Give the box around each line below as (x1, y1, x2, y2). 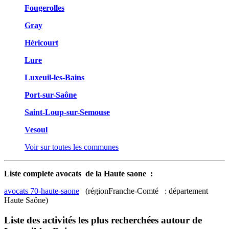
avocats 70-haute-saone (4, 187, 79, 195)
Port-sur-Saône (25, 90, 77, 99)
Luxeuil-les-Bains (25, 73, 84, 82)
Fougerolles (25, 4, 64, 12)
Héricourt (25, 38, 58, 47)
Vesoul (25, 125, 48, 134)
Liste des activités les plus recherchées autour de (4, 214, 202, 225)
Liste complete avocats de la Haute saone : (4, 169, 153, 178)
